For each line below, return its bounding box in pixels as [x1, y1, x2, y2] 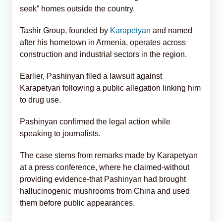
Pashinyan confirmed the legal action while [20, 117, 170, 126]
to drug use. [20, 95, 61, 104]
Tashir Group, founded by [20, 26, 110, 35]
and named [151, 26, 192, 35]
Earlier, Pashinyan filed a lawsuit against [20, 71, 162, 80]
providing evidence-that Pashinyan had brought [20, 174, 186, 183]
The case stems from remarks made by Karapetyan [20, 151, 198, 160]
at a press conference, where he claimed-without [20, 163, 189, 171]
